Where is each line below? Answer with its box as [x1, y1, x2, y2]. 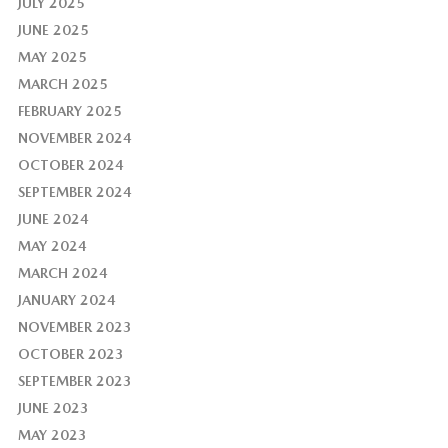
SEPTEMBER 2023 [17, 372, 132, 389]
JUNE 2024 [17, 211, 89, 227]
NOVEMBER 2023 [17, 318, 132, 335]
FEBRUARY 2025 [17, 103, 122, 120]
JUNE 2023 [17, 399, 89, 416]
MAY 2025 [17, 49, 87, 66]
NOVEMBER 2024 [17, 130, 132, 147]
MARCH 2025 [17, 76, 108, 93]
